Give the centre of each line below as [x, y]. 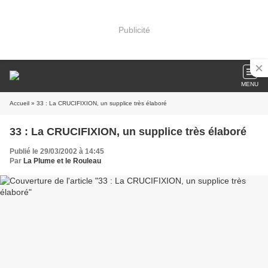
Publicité [134, 30]
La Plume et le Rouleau [62, 161]
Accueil [19, 103]
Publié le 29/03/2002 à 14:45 [57, 151]
